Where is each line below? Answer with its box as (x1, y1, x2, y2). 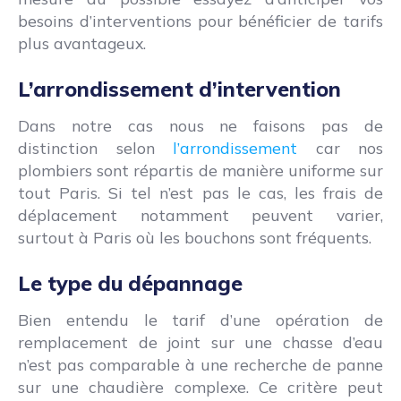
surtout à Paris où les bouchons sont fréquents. (18, 227, 371, 248)
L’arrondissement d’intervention (18, 76, 341, 103)
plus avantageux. (18, 33, 146, 54)
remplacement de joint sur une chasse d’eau (18, 332, 383, 353)
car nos (297, 138, 383, 158)
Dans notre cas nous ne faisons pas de (18, 115, 383, 136)
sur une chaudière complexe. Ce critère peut (18, 377, 383, 397)
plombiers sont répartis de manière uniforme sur (18, 160, 383, 181)
